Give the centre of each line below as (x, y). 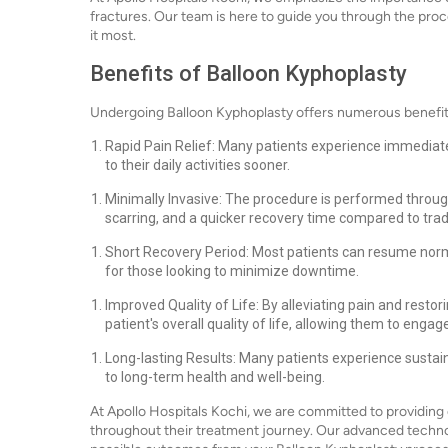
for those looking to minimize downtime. (232, 271)
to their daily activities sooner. (197, 165)
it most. (113, 35)
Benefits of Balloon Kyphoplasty (248, 73)
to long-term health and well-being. (215, 377)
